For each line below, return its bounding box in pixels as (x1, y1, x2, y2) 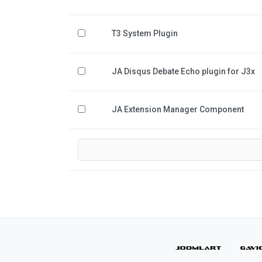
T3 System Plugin (112, 29, 178, 38)
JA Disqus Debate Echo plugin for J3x (112, 67, 255, 76)
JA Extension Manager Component (112, 105, 244, 114)
